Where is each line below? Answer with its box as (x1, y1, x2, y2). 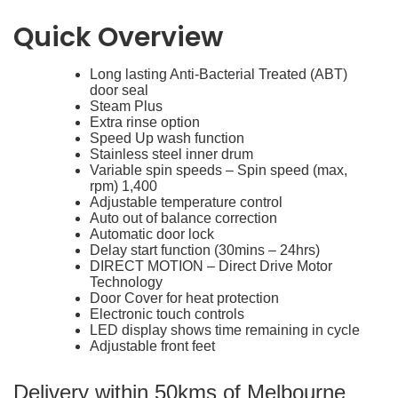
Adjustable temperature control (90, 194, 283, 210)
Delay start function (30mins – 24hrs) (90, 242, 320, 258)
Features (20, 68, 66, 82)
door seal (90, 82, 148, 98)
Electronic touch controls (90, 306, 244, 322)
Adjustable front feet (90, 338, 215, 354)
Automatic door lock (90, 226, 214, 242)
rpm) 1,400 (90, 178, 157, 194)
